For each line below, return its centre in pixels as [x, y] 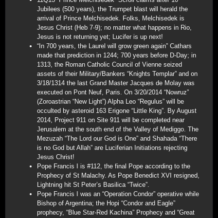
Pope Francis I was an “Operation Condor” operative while [118, 194]
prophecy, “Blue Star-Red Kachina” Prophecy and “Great [116, 212]
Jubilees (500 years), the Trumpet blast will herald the [112, 9]
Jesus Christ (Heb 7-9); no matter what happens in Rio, [114, 27]
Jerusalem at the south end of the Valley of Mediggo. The [118, 129]
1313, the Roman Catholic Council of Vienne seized [109, 64]
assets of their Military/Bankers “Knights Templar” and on [117, 74]
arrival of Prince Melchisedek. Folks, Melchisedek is [111, 18]
